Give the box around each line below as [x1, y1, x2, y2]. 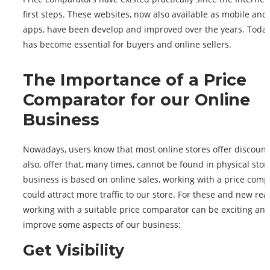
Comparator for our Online [23, 90, 250, 110]
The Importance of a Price [23, 70, 246, 90]
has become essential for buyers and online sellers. [23, 39, 231, 51]
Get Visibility [23, 241, 124, 260]
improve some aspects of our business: [23, 219, 181, 231]
